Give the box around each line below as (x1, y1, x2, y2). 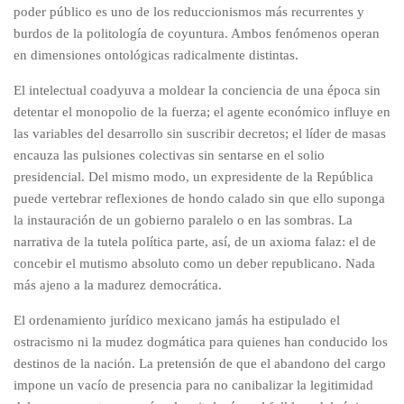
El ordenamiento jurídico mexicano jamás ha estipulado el (14, 312, 340, 327)
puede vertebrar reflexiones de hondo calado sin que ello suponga (14, 190, 385, 206)
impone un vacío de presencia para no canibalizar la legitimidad (14, 377, 373, 392)
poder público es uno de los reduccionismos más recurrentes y (14, 4, 364, 19)
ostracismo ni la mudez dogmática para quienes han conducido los (14, 334, 388, 349)
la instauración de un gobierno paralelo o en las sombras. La (14, 212, 353, 227)
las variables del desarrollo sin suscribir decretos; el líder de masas (14, 125, 386, 141)
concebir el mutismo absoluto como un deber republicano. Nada (14, 255, 375, 271)
